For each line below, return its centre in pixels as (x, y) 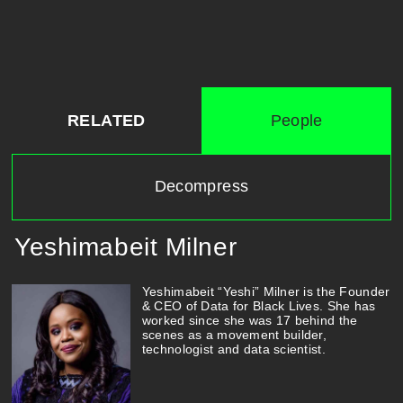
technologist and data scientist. (233, 349)
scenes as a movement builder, (234, 335)
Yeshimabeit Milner (126, 246)
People (296, 121)
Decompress (201, 187)
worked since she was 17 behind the (250, 321)
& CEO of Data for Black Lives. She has (259, 306)
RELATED (107, 120)
